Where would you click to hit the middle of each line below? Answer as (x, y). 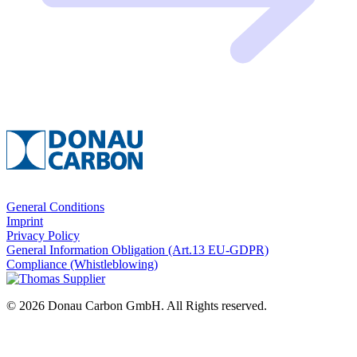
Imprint (25, 222)
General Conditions (55, 207)
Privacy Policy (43, 236)
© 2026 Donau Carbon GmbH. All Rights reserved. (137, 306)
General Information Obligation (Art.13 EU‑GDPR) (137, 250)
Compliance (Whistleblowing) (82, 265)
